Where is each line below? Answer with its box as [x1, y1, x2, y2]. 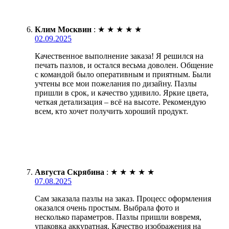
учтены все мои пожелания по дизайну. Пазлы [35, 79, 197, 88]
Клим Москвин [35, 25, 91, 34]
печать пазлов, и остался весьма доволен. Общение [35, 60, 213, 70]
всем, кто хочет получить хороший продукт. [35, 106, 188, 116]
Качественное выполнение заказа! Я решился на [35, 51, 203, 60]
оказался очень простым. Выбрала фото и [35, 203, 179, 212]
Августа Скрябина [35, 167, 104, 176]
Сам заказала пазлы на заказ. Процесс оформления [35, 194, 211, 203]
